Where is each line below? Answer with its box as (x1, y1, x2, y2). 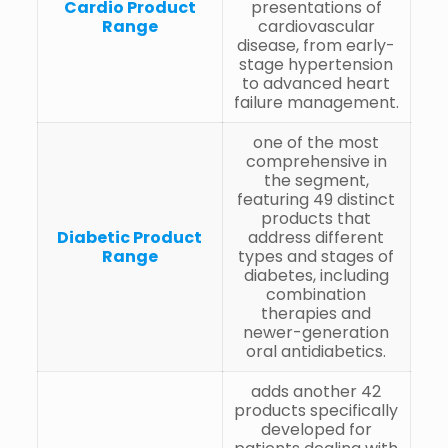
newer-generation (243, 320, 390, 344)
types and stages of (238, 244, 395, 268)
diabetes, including (243, 263, 389, 287)
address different (248, 225, 385, 249)
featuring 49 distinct (237, 187, 396, 211)
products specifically (234, 398, 399, 422)
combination (266, 282, 367, 306)
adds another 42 (251, 379, 382, 403)
